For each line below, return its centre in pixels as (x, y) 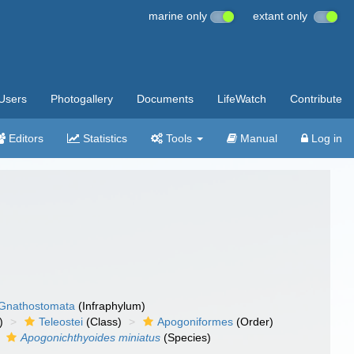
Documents (165, 99)
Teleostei (61, 322)
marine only (179, 16)
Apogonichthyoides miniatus (91, 337)
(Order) (254, 322)
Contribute (316, 99)
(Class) (103, 322)
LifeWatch (242, 99)
